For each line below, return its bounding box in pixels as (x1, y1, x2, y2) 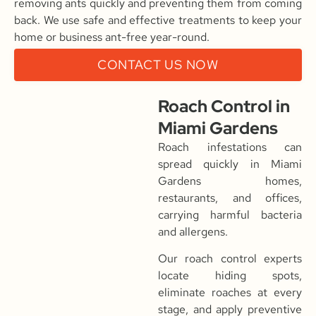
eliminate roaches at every (158, 285, 302, 300)
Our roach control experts (158, 251, 302, 267)
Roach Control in (158, 95, 290, 118)
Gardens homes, (158, 174, 302, 189)
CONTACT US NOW (97, 56, 219, 73)
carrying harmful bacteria (158, 207, 302, 223)
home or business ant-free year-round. (14, 29, 209, 44)
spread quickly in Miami (158, 157, 302, 172)
